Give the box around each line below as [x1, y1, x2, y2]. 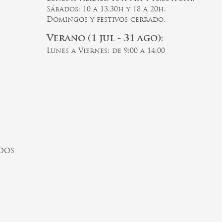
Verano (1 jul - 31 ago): [46, 34, 164, 44]
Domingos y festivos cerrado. [46, 16, 166, 23]
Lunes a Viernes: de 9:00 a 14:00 [46, 48, 165, 55]
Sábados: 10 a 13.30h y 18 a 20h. [46, 6, 166, 13]
